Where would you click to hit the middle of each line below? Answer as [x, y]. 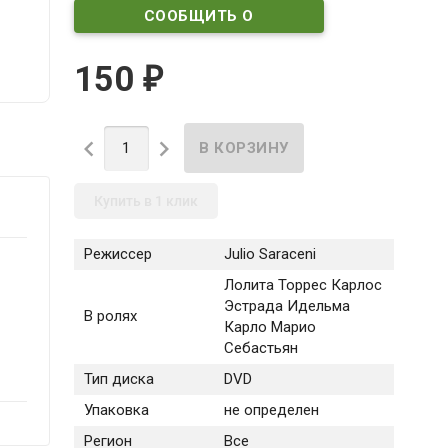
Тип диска [118, 379]
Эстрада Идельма [286, 306]
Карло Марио [269, 327]
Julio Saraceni [269, 254]
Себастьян [260, 348]
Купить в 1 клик [145, 201]
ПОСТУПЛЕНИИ [199, 49]
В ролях [110, 316]
